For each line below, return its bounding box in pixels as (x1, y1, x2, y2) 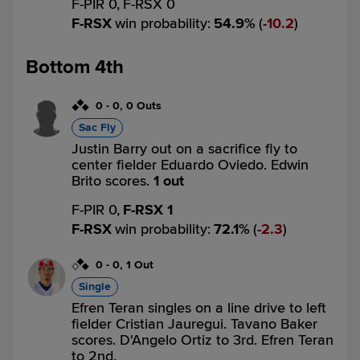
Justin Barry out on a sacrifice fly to (72, 140, 297, 157)
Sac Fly (79, 121, 116, 134)
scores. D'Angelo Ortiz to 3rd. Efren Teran (72, 331, 333, 349)
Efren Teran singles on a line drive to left (72, 299, 326, 317)
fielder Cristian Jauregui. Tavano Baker (72, 315, 317, 333)
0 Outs (126, 99, 162, 112)
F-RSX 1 (123, 201, 173, 219)
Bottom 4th (26, 55, 124, 79)
